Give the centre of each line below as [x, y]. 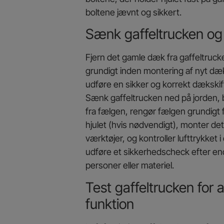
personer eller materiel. [129, 165]
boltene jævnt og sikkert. [133, 12]
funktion [109, 204]
